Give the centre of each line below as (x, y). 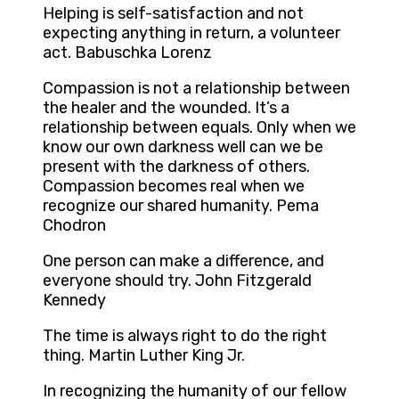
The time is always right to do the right (185, 336)
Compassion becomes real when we (174, 187)
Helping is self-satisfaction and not (173, 14)
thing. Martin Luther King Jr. (144, 356)
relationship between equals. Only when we (199, 128)
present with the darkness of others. (176, 167)
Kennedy (74, 301)
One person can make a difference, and (183, 261)
